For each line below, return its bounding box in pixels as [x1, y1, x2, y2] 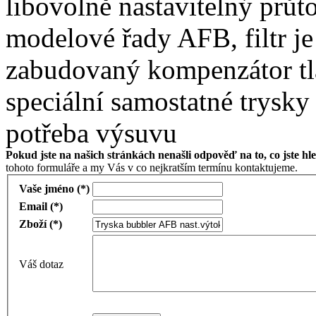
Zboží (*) [19, 218, 62, 231]
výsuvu [96, 118, 177, 149]
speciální [6, 86, 104, 117]
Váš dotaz [19, 258, 63, 271]
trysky [240, 86, 310, 117]
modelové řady [6, 23, 171, 54]
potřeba [6, 118, 89, 149]
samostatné [111, 86, 233, 117]
